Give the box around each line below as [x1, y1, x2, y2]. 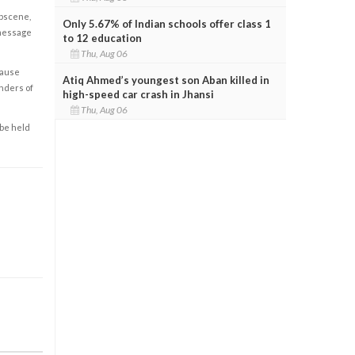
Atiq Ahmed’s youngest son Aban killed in [62, 73, 269, 86]
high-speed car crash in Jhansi [62, 87, 214, 101]
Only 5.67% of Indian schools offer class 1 [62, 17, 271, 30]
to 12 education [62, 31, 142, 44]
